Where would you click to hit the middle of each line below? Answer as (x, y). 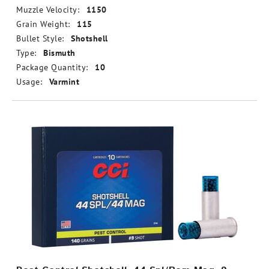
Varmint (64, 82)
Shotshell (89, 38)
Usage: (29, 82)
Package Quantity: (52, 67)
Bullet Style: (40, 38)
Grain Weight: (43, 24)
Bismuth (59, 53)
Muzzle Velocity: (48, 10)
